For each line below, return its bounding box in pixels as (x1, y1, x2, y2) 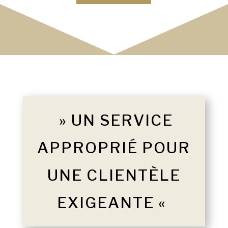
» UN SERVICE (54, 111, 173, 130)
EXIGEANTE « (57, 193, 171, 212)
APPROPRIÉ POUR (37, 138, 191, 157)
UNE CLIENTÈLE (47, 166, 181, 185)
